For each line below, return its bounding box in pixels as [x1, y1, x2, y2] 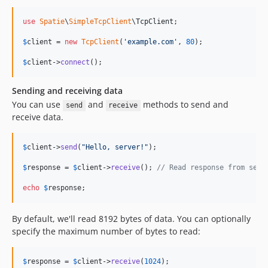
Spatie [39, 17, 65, 26]
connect [60, 58, 90, 67]
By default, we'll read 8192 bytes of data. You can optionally [12, 213, 251, 225]
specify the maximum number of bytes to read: [12, 226, 200, 237]
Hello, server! [86, 143, 144, 152]
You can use [12, 99, 63, 111]
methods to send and [141, 99, 229, 111]
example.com [127, 38, 173, 47]
